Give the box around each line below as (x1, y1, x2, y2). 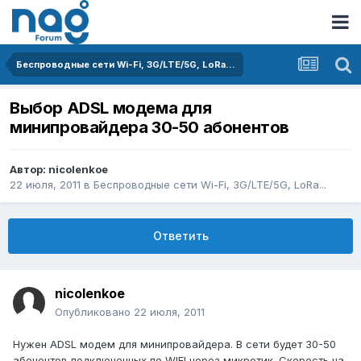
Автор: (10, 163, 48, 176)
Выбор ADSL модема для (10, 98, 212, 118)
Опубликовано (55, 305, 134, 319)
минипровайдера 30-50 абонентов (10, 118, 289, 138)
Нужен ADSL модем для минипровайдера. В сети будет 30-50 (13, 338, 336, 351)
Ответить (152, 229, 209, 243)
